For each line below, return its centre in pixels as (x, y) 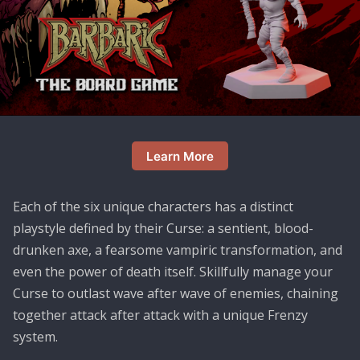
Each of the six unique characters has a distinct (153, 207)
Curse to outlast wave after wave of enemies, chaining (176, 294)
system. (35, 337)
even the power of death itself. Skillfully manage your (173, 272)
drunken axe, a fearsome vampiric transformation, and (178, 250)
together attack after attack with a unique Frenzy (160, 315)
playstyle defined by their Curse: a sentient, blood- (163, 229)
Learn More (180, 156)
